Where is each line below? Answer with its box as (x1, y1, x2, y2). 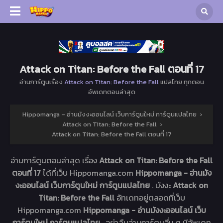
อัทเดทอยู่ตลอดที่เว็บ (116, 192, 185, 204)
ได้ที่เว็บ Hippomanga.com (42, 167, 135, 179)
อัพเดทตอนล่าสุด (88, 87, 135, 97)
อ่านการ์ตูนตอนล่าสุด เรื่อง (10, 154, 99, 167)
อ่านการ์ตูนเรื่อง (19, 77, 64, 87)
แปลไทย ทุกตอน (158, 77, 204, 87)
